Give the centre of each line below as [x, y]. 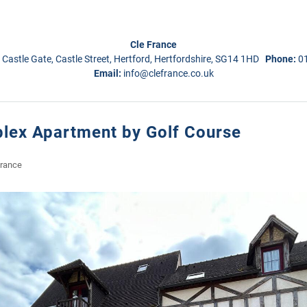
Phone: [282, 59]
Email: [108, 73]
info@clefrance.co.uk [168, 73]
